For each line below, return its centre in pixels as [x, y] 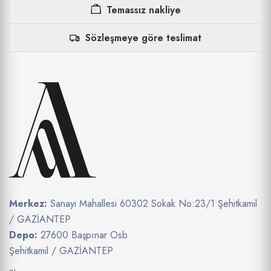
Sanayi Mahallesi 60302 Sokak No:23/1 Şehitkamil [152, 204]
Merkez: [28, 204]
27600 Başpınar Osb [84, 235]
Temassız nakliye [143, 10]
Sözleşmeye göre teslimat [143, 38]
